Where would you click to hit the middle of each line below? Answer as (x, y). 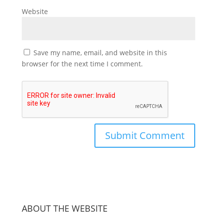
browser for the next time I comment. (82, 63)
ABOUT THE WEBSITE (64, 208)
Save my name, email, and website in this (100, 52)
